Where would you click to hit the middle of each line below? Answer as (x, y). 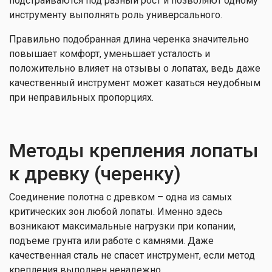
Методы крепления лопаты (134, 151)
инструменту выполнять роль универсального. (116, 15)
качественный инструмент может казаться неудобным (135, 83)
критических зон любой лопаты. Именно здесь (116, 212)
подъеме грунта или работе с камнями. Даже (111, 241)
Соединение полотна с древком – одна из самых (121, 197)
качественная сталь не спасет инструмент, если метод (132, 255)
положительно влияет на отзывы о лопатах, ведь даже (135, 68)
